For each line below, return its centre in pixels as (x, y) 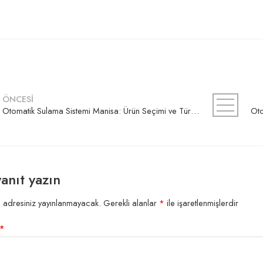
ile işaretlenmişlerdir (201, 203)
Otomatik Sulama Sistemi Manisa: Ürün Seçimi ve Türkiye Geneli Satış (195, 111)
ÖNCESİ (18, 99)
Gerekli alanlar (131, 203)
